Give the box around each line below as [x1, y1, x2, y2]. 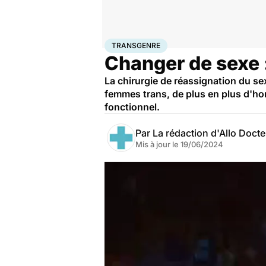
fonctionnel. [104, 101, 160, 113]
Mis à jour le [135, 140, 180, 149]
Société [149, 39, 175, 48]
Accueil [104, 39, 129, 48]
